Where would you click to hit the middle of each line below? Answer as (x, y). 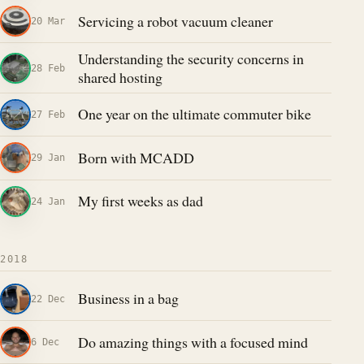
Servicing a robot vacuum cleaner (175, 21)
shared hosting (120, 77)
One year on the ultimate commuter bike (194, 114)
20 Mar (48, 21)
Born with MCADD (136, 157)
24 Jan (48, 201)
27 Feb (48, 114)
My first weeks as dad (140, 201)
